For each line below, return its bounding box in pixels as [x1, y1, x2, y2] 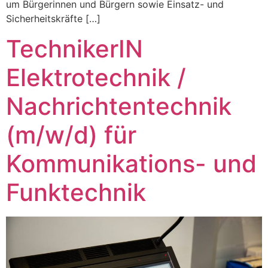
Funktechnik [6, 177, 146, 207]
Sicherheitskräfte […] [6, 13, 100, 25]
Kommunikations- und [6, 148, 257, 178]
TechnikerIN [6, 33, 143, 63]
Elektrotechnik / [6, 62, 186, 92]
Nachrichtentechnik [6, 91, 232, 121]
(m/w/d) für [6, 120, 136, 150]
